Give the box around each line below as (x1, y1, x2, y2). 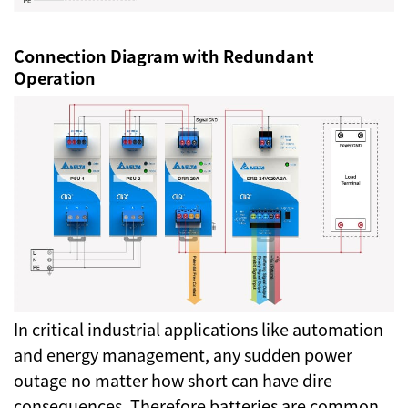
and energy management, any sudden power (14, 342, 352, 366)
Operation (14, 65, 96, 89)
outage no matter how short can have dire (14, 367, 332, 392)
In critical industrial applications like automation (14, 316, 383, 341)
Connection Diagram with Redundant (14, 43, 314, 67)
